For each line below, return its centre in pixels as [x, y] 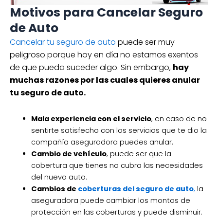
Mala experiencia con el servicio [91, 119]
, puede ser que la [139, 154]
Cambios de [54, 189]
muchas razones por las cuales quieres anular [105, 80]
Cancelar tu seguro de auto [63, 42]
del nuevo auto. [59, 177]
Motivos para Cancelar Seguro [106, 13]
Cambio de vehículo [69, 154]
